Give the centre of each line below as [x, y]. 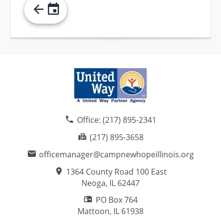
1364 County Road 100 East [117, 172]
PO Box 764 [116, 200]
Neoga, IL [98, 183]
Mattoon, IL [98, 211]
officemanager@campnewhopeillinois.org [117, 155]
